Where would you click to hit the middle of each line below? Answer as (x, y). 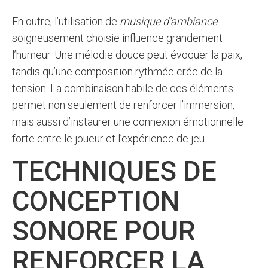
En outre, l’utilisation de (66, 21)
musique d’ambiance (168, 21)
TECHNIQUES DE (114, 171)
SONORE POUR (104, 231)
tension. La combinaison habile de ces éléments (123, 88)
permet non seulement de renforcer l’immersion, (123, 105)
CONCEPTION (96, 201)
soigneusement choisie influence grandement (117, 38)
